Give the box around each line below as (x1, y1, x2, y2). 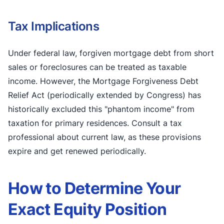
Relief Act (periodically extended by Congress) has (8, 89, 201, 100)
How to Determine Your (8, 178, 181, 198)
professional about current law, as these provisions (8, 131, 201, 142)
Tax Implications (8, 18, 99, 33)
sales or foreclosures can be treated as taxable (8, 61, 186, 72)
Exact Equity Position (8, 199, 167, 219)
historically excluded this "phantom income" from (8, 103, 194, 114)
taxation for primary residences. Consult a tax (8, 117, 182, 128)
